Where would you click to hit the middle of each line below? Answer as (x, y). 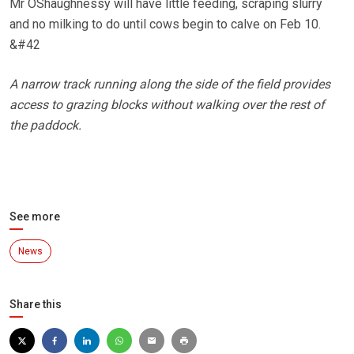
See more (35, 217)
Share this (36, 305)
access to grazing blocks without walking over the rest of (167, 105)
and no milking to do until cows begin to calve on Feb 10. (165, 24)
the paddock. (45, 126)
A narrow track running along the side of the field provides (170, 85)
